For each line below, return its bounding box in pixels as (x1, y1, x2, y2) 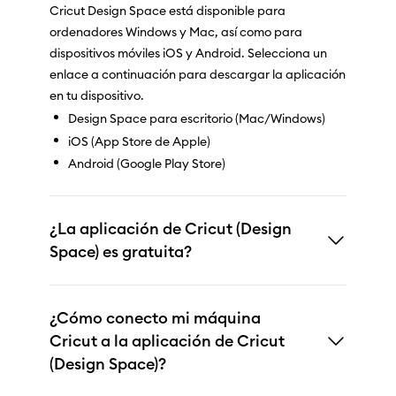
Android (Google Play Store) (68, 155, 225, 171)
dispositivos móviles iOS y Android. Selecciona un (49, 45, 327, 62)
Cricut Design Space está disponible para (49, 3, 286, 19)
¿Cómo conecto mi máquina (49, 307, 261, 328)
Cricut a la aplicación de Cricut (49, 330, 285, 351)
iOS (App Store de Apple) (68, 133, 210, 149)
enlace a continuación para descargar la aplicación (49, 66, 346, 83)
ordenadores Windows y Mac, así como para (49, 24, 302, 41)
